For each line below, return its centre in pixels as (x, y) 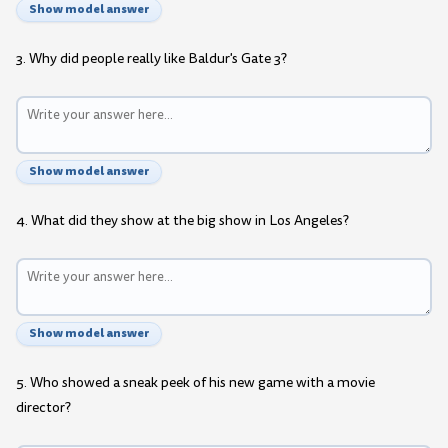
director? (43, 408)
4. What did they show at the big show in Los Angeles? (182, 221)
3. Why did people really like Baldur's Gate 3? (151, 59)
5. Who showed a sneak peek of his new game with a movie (195, 383)
